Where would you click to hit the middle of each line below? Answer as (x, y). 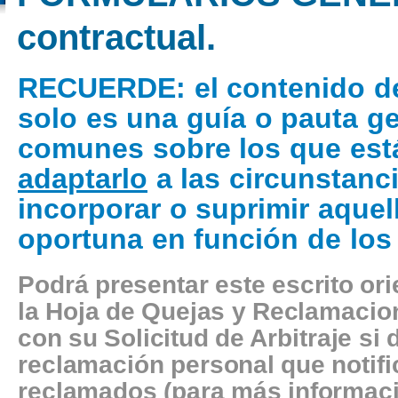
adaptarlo (83, 179)
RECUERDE (97, 88)
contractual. (116, 37)
